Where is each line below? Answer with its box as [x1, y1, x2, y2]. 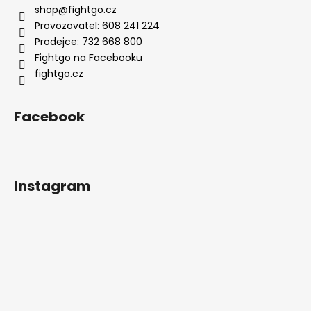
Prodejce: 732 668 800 [35, 34, 142, 49]
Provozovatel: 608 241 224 [35, 18, 160, 33]
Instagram [14, 176, 91, 196]
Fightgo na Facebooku [35, 50, 142, 65]
